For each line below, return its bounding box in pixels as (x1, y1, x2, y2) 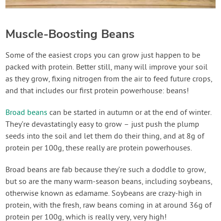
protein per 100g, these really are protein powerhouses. (5, 144, 192, 153)
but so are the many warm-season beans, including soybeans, (5, 177, 213, 187)
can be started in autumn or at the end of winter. (47, 108, 212, 118)
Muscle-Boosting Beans (5, 26, 135, 42)
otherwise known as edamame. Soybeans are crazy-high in (5, 189, 202, 199)
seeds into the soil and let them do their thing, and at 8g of (5, 132, 205, 142)
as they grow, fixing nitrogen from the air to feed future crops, (5, 74, 213, 84)
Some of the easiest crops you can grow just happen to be (5, 51, 201, 61)
